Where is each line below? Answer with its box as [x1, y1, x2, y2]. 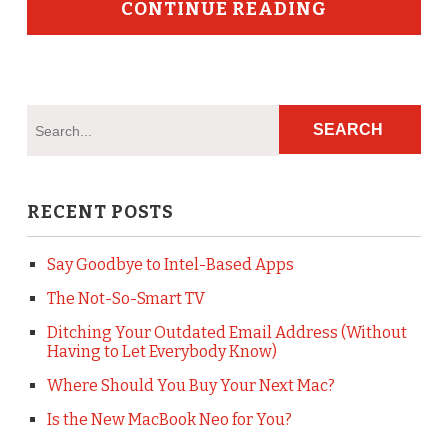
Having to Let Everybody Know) [46, 341, 277, 361]
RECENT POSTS [26, 200, 174, 223]
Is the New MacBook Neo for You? [46, 409, 292, 429]
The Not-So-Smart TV [46, 288, 205, 308]
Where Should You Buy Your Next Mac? [46, 375, 335, 395]
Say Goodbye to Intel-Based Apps [46, 254, 294, 274]
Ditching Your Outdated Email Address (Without [46, 322, 407, 342]
